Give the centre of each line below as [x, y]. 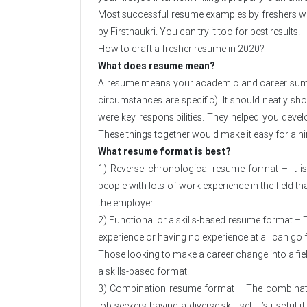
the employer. [126, 203]
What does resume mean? [156, 66]
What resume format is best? [164, 152]
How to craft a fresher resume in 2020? [181, 49]
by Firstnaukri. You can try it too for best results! [199, 32]
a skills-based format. [144, 272]
